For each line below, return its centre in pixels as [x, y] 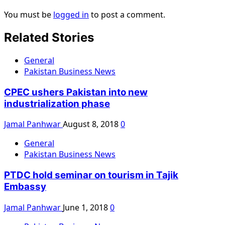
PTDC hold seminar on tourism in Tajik [91, 175]
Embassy [25, 187]
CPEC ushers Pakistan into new [76, 92]
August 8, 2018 [92, 124]
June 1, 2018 [86, 207]
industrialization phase [57, 103]
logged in [71, 15]
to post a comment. [127, 15]
